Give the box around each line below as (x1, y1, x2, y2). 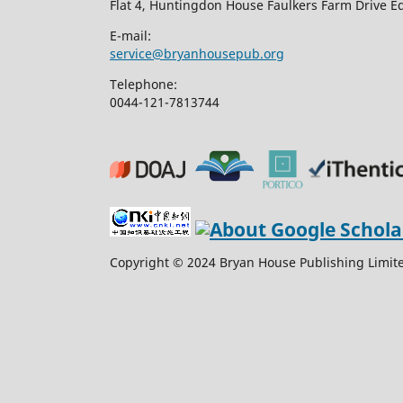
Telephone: (110, 75, 177, 93)
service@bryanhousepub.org (110, 44, 284, 62)
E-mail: (110, 26, 151, 44)
